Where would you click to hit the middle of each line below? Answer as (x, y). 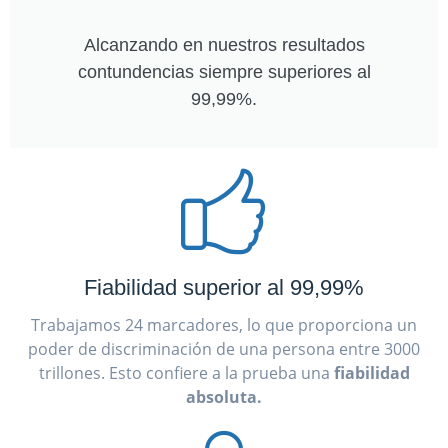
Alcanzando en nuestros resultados (224, 44)
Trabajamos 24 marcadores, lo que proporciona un (224, 324)
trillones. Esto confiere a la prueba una (186, 372)
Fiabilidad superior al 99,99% (224, 287)
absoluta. (224, 396)
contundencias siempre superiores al (224, 71)
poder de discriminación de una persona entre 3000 (224, 348)
